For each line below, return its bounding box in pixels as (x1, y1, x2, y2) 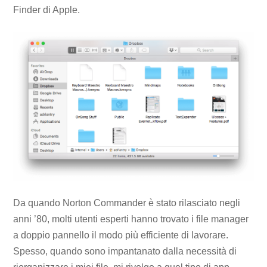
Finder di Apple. (13, 5, 80, 15)
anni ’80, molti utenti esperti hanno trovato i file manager (13, 213, 249, 224)
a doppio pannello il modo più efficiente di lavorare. (13, 229, 229, 240)
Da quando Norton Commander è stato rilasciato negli (13, 197, 241, 208)
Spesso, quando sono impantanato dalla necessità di (13, 246, 237, 256)
